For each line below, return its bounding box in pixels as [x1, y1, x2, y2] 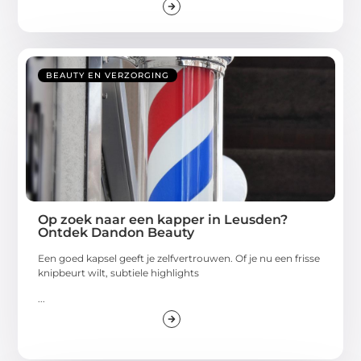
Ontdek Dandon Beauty [38, 224, 195, 240]
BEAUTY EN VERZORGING [46, 69, 170, 81]
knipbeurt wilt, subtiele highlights [38, 266, 200, 279]
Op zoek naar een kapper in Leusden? [38, 211, 288, 227]
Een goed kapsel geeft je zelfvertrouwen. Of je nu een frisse [38, 251, 321, 264]
